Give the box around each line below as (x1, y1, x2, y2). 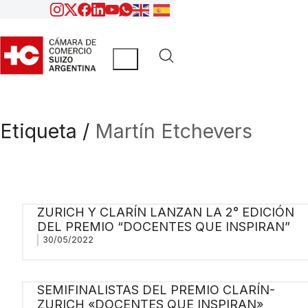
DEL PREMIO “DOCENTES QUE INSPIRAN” (36, 219, 290, 234)
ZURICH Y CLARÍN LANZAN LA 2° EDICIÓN (36, 204, 294, 219)
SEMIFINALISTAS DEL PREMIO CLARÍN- (36, 282, 275, 297)
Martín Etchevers (95, 119, 252, 144)
